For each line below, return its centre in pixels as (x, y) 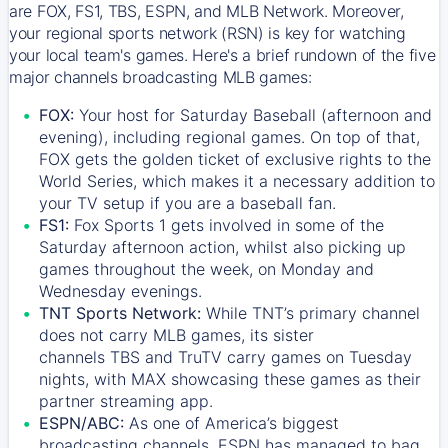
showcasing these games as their (293, 378)
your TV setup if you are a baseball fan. (187, 202)
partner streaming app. (126, 400)
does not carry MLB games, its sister (176, 334)
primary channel (357, 312)
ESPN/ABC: (81, 422)
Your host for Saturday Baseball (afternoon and (253, 114)
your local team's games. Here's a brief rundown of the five (222, 54)
